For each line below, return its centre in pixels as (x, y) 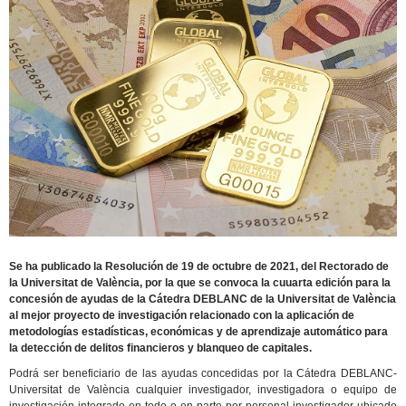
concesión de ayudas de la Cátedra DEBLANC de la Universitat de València (203, 300)
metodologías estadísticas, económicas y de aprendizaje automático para (199, 332)
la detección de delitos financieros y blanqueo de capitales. (161, 348)
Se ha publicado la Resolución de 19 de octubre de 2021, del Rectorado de (199, 267)
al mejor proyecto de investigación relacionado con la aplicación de (182, 316)
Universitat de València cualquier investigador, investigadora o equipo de (203, 390)
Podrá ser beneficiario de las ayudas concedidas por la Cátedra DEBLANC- (203, 374)
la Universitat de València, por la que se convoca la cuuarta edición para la (200, 283)
